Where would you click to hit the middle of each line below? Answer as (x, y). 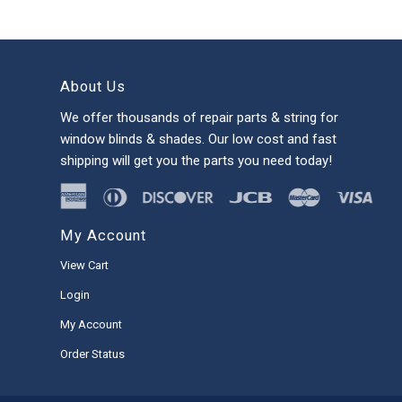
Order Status (92, 354)
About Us (93, 87)
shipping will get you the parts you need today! (196, 160)
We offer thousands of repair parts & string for (199, 117)
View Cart (84, 265)
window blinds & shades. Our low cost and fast (198, 139)
